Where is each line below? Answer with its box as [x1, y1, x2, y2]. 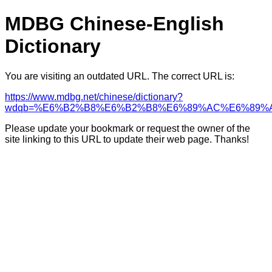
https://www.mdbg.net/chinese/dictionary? [5, 91, 183, 102]
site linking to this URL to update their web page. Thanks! [5, 134, 249, 144]
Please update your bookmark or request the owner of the [5, 123, 250, 134]
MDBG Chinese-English [5, 13, 224, 35]
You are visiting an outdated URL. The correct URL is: [5, 70, 234, 81]
